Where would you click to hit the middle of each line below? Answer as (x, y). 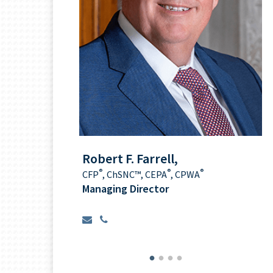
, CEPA (154, 175)
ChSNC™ (124, 175)
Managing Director (126, 189)
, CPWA (185, 175)
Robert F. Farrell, (130, 159)
